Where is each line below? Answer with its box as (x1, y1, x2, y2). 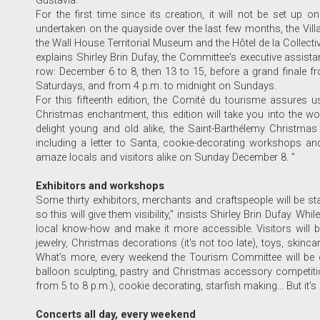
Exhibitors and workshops (36, 180, 164, 193)
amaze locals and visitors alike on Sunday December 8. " (36, 151, 295, 164)
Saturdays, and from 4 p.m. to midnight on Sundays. (36, 80, 276, 93)
